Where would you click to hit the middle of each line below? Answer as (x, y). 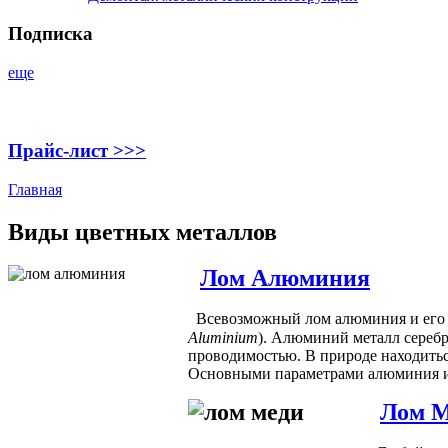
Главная (35, 189)
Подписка (50, 34)
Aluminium (223, 338)
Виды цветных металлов (142, 231)
